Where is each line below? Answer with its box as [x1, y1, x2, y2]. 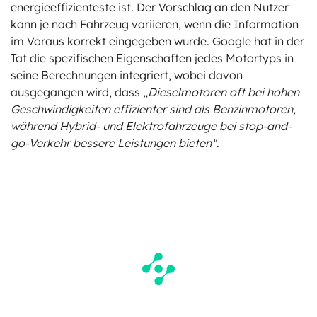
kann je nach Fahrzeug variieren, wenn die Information [11, 16, 299, 31]
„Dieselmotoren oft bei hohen [143, 84, 299, 99]
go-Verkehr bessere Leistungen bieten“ [11, 135, 217, 150]
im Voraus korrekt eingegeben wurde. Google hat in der [11, 33, 304, 48]
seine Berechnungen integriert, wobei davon [11, 67, 243, 82]
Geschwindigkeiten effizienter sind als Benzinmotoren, [11, 101, 296, 116]
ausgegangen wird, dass [11, 84, 143, 99]
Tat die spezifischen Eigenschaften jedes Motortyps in [11, 50, 294, 65]
